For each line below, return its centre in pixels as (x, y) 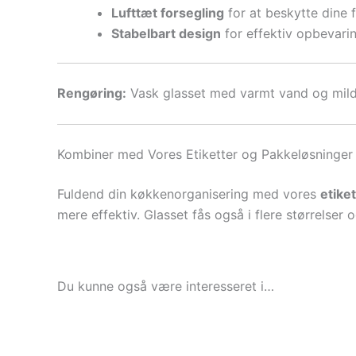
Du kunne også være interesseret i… (166, 286)
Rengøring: (92, 93)
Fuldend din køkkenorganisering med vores (189, 193)
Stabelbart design (166, 33)
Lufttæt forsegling (168, 12)
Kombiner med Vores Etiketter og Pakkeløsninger (205, 154)
